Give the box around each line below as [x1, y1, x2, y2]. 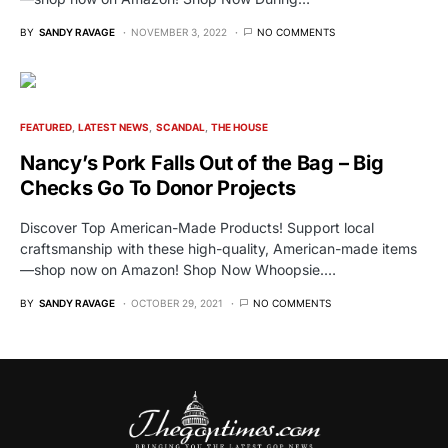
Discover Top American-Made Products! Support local [20, 219, 374, 237]
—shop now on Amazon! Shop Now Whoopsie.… [20, 261, 336, 279]
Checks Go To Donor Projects [20, 176, 296, 201]
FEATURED [20, 121, 72, 134]
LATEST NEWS [78, 121, 150, 134]
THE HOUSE [210, 121, 268, 134]
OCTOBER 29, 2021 [131, 297, 223, 310]
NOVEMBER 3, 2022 [131, 26, 227, 39]
